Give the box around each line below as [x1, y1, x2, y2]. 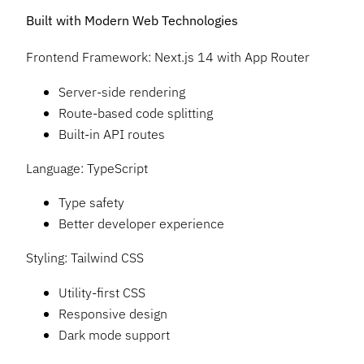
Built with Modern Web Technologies [26, 11, 238, 28]
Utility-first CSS [58, 283, 145, 301]
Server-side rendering [58, 82, 185, 100]
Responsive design [58, 304, 167, 322]
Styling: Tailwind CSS [26, 249, 144, 266]
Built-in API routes [58, 124, 165, 142]
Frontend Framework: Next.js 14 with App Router [26, 48, 310, 66]
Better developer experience [58, 214, 224, 232]
